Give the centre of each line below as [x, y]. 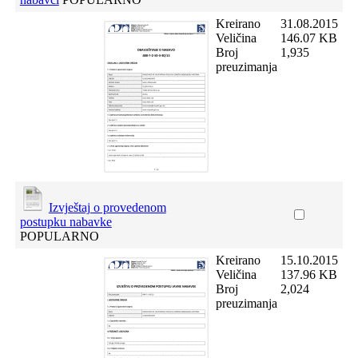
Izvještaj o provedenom [107, 207]
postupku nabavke [66, 222]
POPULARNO [59, 236]
